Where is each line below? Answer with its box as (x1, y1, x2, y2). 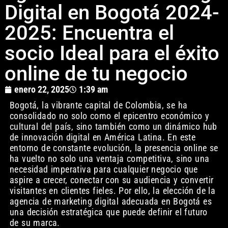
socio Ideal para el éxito (4, 41, 219, 66)
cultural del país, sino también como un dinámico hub (9, 121, 217, 132)
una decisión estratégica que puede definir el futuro (9, 207, 208, 218)
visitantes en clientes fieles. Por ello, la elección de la (9, 185, 216, 196)
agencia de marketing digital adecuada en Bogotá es (9, 196, 212, 207)
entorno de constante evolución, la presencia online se (9, 142, 218, 154)
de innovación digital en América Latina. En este (9, 132, 196, 143)
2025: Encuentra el (4, 21, 174, 45)
